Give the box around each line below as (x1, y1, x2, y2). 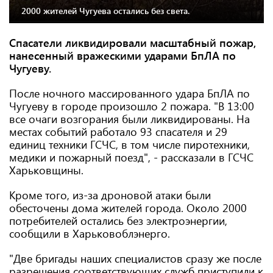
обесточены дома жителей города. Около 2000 (9, 200, 247, 215)
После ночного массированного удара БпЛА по (9, 86, 250, 101)
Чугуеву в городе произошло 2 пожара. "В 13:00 (9, 99, 254, 113)
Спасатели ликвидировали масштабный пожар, (9, 35, 256, 50)
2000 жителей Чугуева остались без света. (21, 5, 190, 17)
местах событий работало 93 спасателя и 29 (9, 124, 227, 139)
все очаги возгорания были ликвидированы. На (9, 112, 250, 126)
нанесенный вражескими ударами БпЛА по (9, 48, 236, 63)
